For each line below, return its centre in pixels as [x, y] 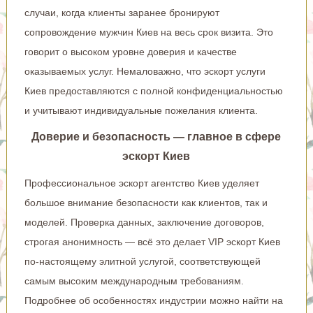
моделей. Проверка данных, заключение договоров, [144, 222]
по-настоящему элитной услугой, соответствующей [142, 261]
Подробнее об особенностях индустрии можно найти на [153, 300]
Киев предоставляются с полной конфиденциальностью [153, 90]
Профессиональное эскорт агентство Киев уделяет [141, 183]
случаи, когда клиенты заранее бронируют [122, 12]
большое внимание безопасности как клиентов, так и [146, 202]
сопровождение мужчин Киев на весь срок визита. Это [148, 32]
